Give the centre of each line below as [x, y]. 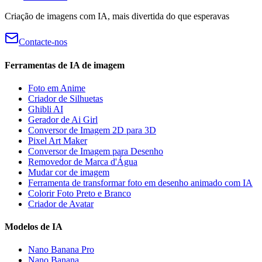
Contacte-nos [43, 42]
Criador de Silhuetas [65, 98]
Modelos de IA [34, 227]
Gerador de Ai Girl [63, 119]
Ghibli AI [46, 109]
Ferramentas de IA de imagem [65, 65]
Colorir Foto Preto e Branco [80, 193]
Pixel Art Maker [58, 140]
